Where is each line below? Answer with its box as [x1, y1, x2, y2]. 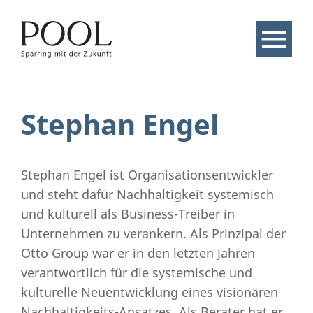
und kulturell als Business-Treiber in [21, 205, 235, 222]
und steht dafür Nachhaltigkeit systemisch [21, 186, 274, 203]
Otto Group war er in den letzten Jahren [21, 245, 255, 261]
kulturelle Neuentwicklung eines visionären [21, 284, 278, 300]
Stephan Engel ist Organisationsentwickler [21, 166, 273, 183]
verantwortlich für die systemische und [21, 264, 252, 281]
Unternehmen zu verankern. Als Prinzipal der [21, 225, 286, 242]
